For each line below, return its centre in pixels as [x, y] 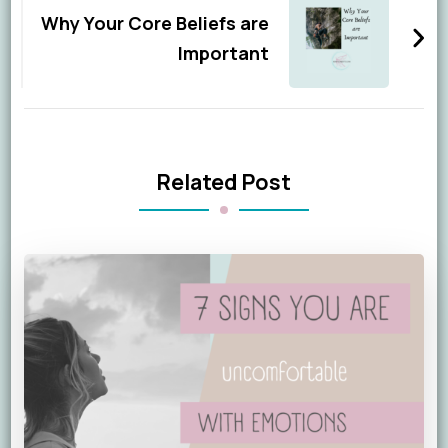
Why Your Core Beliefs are [155, 22]
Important [224, 52]
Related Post [224, 181]
